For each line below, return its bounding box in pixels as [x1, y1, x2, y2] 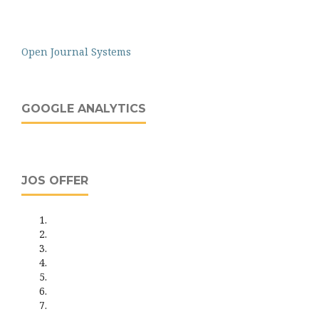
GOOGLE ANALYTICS [21, 101, 146, 115]
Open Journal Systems [21, 44, 131, 58]
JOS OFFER [21, 173, 88, 187]
